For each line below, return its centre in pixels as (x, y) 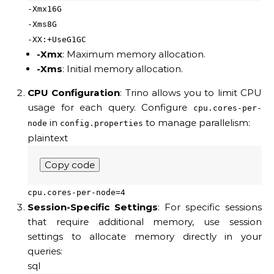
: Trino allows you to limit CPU (191, 93)
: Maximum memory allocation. (134, 54)
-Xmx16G (45, 9)
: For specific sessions (210, 207)
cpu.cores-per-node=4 (76, 193)
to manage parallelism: (197, 123)
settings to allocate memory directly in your (145, 237)
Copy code (70, 165)
